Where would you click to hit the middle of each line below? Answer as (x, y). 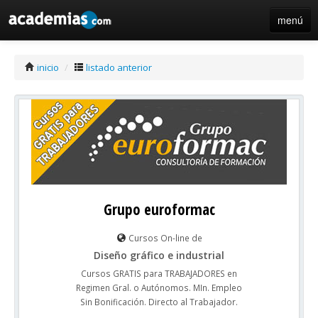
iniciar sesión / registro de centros (103, 57)
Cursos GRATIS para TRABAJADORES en (159, 273)
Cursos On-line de (164, 238)
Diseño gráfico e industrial (159, 255)
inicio (47, 67)
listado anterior (118, 67)
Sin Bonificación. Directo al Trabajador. (159, 302)
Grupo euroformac (159, 209)
